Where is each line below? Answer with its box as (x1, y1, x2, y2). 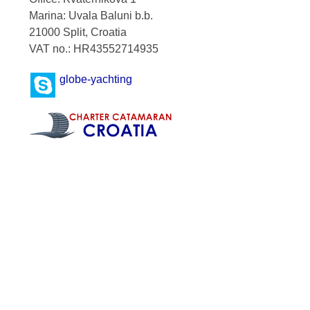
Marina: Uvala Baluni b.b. (29, 10, 154, 22)
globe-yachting (60, 73, 133, 86)
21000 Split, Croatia (29, 26, 127, 39)
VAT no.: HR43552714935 (29, 43, 159, 55)
